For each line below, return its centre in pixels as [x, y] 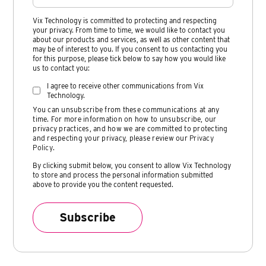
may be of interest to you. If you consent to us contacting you [130, 49]
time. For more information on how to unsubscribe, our [125, 119]
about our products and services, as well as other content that [132, 39]
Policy [43, 147]
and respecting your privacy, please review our [111, 138]
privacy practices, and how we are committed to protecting [130, 128]
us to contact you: [61, 68]
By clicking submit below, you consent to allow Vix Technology [132, 165]
